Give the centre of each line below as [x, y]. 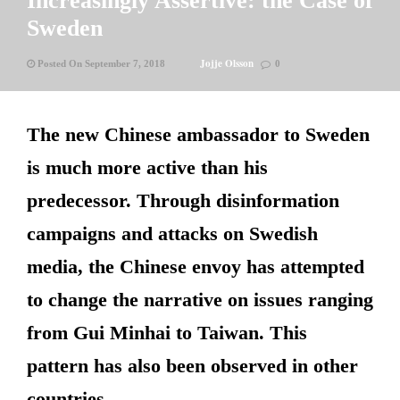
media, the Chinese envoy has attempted [196, 267]
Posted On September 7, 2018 [100, 63]
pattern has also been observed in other [192, 366]
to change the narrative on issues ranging [200, 300]
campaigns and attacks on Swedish [172, 233]
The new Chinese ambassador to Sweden [198, 134]
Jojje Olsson [227, 63]
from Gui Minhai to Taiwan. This [167, 333]
